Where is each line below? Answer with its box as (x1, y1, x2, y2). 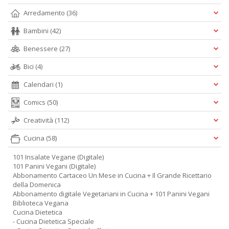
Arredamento (24, 8, 66, 17)
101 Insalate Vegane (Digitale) (13, 152, 104, 162)
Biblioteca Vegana (13, 198, 68, 208)
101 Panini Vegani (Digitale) (13, 162, 96, 171)
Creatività (24, 116, 55, 125)
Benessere (24, 44, 59, 53)
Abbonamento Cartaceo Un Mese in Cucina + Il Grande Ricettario (13, 171, 212, 180)
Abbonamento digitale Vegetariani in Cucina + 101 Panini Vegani (13, 189, 210, 198)
